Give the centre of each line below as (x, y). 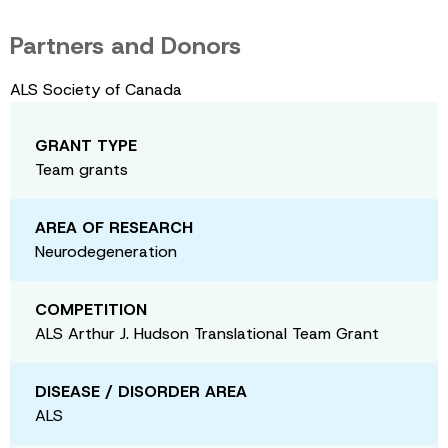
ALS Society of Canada (96, 89)
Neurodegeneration (106, 251)
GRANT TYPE (86, 145)
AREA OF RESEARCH (114, 227)
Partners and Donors (125, 45)
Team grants (81, 169)
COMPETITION (91, 309)
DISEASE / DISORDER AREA (141, 391)
